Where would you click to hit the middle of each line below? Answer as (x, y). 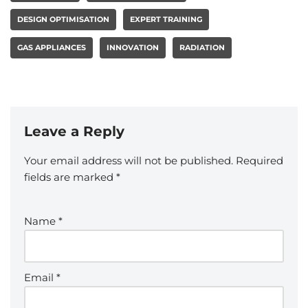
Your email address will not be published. (129, 160)
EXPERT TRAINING (166, 19)
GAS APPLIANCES (52, 47)
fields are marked (70, 177)
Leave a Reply (74, 131)
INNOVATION (133, 47)
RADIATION (202, 47)
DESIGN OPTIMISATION (63, 19)
